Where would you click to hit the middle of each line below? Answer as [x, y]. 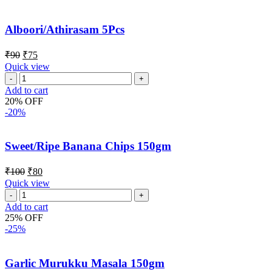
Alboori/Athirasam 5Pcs [65, 30]
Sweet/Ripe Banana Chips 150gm [88, 146]
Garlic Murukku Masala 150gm [85, 263]
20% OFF [24, 101]
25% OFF [24, 218]
